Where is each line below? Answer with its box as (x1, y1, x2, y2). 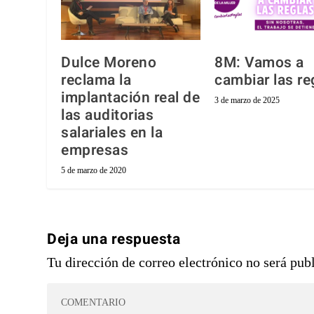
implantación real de (61, 87, 200, 109)
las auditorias (61, 104, 154, 127)
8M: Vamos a (214, 52, 304, 74)
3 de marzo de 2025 (214, 95, 280, 106)
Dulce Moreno (61, 52, 157, 74)
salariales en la (61, 122, 163, 144)
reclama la (61, 69, 132, 92)
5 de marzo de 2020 (61, 165, 127, 176)
